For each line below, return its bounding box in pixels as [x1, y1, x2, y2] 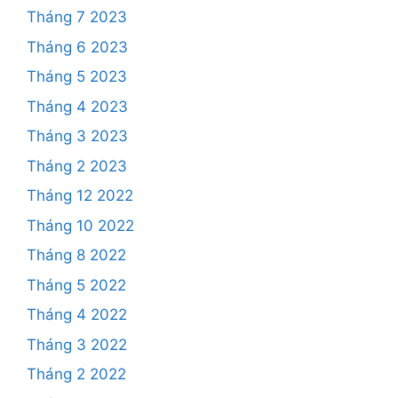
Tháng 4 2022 [27, 306, 127, 324]
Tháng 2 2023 [27, 156, 127, 175]
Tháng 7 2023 [27, 8, 127, 27]
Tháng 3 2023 [27, 127, 128, 146]
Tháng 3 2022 [27, 335, 127, 354]
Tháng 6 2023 [27, 37, 128, 56]
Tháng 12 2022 [27, 187, 133, 205]
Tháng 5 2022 [27, 275, 126, 294]
